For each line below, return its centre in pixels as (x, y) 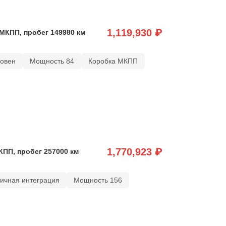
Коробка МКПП (113, 61)
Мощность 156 (98, 180)
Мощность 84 (52, 61)
